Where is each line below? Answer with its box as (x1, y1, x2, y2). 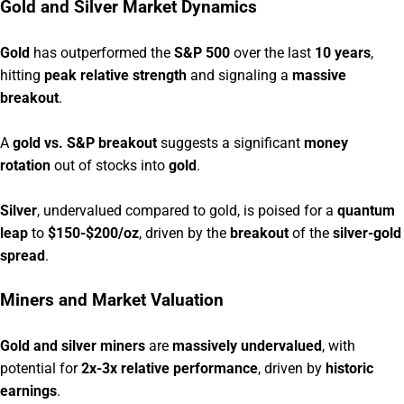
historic (326, 359, 373, 377)
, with (322, 336, 355, 354)
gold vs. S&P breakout (13, 133, 157, 151)
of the (289, 224, 333, 242)
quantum (337, 201, 395, 219)
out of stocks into (50, 156, 169, 174)
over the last (230, 43, 315, 61)
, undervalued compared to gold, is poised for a (37, 201, 337, 219)
